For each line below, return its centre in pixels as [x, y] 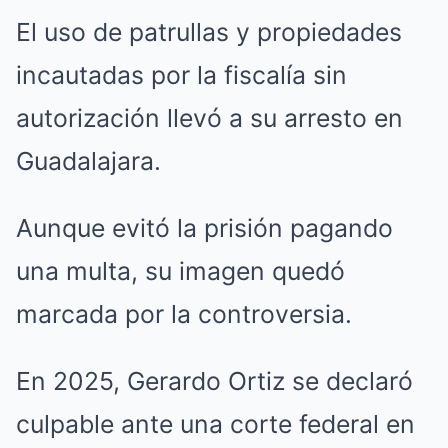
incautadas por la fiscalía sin [181, 75]
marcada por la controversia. [184, 314]
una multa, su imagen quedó [180, 271]
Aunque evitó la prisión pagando [204, 228]
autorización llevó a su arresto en [209, 118]
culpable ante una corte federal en [215, 424]
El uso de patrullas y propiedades [209, 32]
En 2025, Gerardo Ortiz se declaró [214, 381]
